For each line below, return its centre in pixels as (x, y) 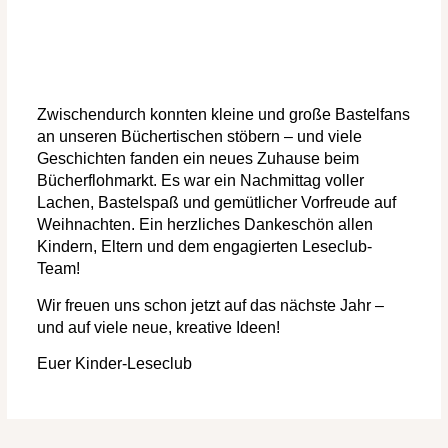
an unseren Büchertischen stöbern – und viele (199, 137)
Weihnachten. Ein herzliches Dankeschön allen (205, 225)
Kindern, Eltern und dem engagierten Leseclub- (204, 247)
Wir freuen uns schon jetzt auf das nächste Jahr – (210, 305)
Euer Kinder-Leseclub (114, 363)
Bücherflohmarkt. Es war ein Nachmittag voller (200, 181)
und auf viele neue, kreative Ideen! (158, 327)
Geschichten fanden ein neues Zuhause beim (198, 159)
